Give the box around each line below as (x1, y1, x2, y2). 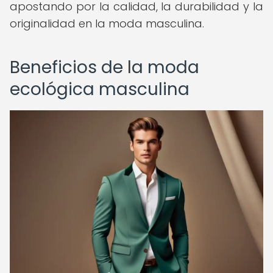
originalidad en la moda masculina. (10, 16, 204, 31)
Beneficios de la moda (10, 55, 199, 79)
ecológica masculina (10, 77, 190, 101)
